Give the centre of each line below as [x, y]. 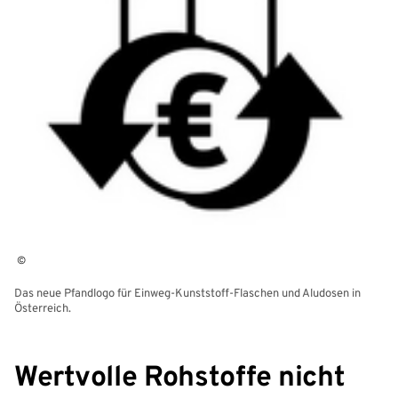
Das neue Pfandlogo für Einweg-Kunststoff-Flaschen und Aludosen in [187, 294]
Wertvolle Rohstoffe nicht [180, 378]
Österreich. [43, 309]
